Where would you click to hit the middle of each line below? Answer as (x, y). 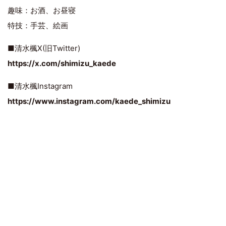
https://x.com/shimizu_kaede (62, 63)
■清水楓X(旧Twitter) (44, 48)
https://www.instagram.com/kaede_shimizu (89, 101)
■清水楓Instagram (40, 86)
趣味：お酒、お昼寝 (42, 10)
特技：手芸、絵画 (38, 25)
